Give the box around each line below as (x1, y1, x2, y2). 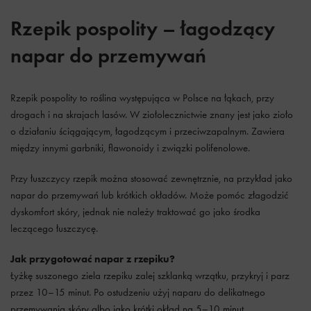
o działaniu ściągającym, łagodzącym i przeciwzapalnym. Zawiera (10, 125, 285, 137)
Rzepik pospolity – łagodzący (10, 15, 275, 41)
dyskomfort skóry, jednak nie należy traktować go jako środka (10, 205, 260, 218)
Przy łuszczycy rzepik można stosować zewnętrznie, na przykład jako (10, 172, 292, 185)
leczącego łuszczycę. (10, 222, 98, 235)
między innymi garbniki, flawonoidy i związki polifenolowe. (10, 142, 250, 154)
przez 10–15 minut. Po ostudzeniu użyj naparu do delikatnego (10, 286, 265, 299)
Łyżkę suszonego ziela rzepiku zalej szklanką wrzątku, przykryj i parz (10, 269, 289, 282)
